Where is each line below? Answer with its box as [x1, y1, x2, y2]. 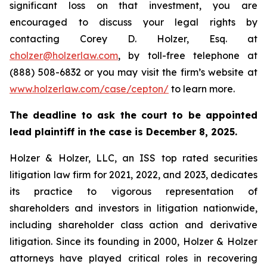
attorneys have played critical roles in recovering [10, 252, 257, 264]
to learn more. [169, 83, 235, 95]
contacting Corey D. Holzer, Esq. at [10, 33, 257, 45]
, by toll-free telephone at [118, 49, 257, 61]
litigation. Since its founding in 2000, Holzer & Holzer [10, 235, 257, 247]
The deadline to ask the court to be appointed [10, 109, 257, 121]
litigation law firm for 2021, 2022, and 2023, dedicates [10, 169, 257, 181]
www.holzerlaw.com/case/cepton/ [10, 83, 169, 95]
